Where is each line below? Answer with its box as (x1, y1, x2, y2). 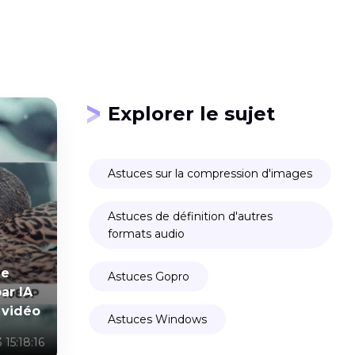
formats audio (108, 227, 185, 241)
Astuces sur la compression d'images (108, 166, 312, 181)
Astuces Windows (108, 312, 207, 326)
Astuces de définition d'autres (108, 209, 273, 223)
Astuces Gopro (108, 269, 189, 284)
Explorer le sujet (108, 102, 275, 125)
